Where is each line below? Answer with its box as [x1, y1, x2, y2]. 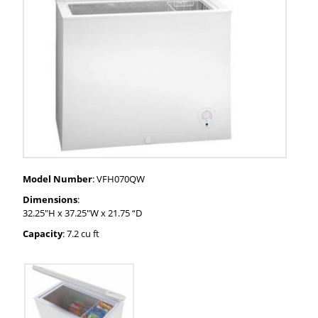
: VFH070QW [92, 172, 146, 186]
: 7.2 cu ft [62, 227, 100, 241]
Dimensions [23, 193, 78, 207]
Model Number [23, 172, 93, 186]
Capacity [23, 227, 63, 241]
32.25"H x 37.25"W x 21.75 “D [23, 207, 143, 220]
